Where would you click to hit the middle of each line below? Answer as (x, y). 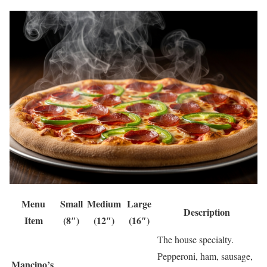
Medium (104, 204)
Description (207, 212)
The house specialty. (195, 240)
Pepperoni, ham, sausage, (205, 256)
